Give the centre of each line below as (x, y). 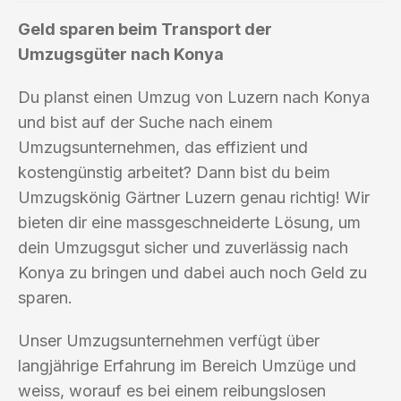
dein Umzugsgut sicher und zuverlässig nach (183, 247)
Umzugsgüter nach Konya (121, 54)
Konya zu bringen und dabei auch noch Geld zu (192, 272)
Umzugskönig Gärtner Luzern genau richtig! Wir (194, 197)
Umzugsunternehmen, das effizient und (163, 147)
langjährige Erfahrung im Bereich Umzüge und (187, 365)
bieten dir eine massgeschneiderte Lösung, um (189, 222)
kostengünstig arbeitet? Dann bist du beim (174, 172)
